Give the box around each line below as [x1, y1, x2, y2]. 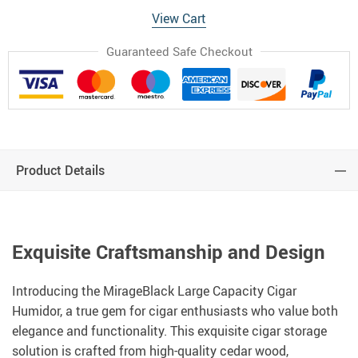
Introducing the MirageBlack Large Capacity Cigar [12, 282, 296, 300]
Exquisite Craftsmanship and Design [12, 239, 325, 265]
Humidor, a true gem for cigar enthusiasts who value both [12, 302, 338, 320]
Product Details [16, 161, 105, 180]
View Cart [152, 10, 206, 27]
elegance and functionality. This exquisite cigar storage [12, 322, 327, 340]
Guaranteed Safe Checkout [105, 43, 253, 59]
